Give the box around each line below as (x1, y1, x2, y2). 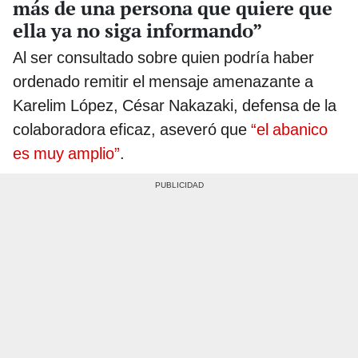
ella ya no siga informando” (13, 17, 262, 43)
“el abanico (251, 119, 328, 139)
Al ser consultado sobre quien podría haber (13, 47, 314, 67)
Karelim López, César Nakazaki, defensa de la (13, 95, 336, 115)
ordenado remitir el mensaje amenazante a (13, 71, 313, 91)
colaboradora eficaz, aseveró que (13, 119, 251, 139)
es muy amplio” (13, 143, 120, 163)
